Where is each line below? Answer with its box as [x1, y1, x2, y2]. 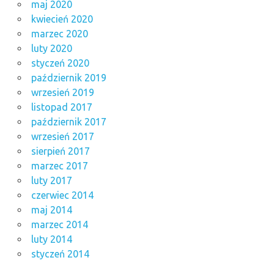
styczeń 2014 [31, 248, 89, 259]
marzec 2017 [31, 160, 88, 171]
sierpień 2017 [31, 145, 90, 157]
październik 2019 [31, 72, 106, 83]
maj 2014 [31, 204, 72, 215]
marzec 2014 [31, 218, 88, 230]
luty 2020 [31, 42, 72, 54]
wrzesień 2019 [31, 86, 94, 98]
